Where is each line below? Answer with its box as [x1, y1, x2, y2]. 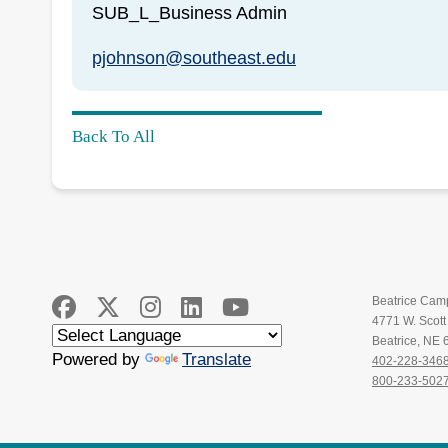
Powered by [52, 349, 145, 369]
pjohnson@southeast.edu [92, 48, 296, 68]
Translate [182, 349, 251, 369]
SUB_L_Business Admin [92, 3, 287, 23]
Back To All [72, 127, 155, 146]
